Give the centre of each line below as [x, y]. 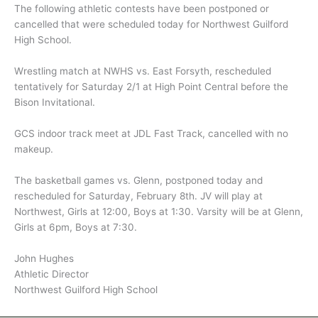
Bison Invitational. [55, 103]
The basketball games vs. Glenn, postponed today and [138, 180]
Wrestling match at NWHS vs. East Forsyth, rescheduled [143, 71]
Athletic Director [51, 274]
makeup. [34, 149]
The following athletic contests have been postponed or [142, 9]
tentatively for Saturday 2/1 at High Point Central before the [151, 87]
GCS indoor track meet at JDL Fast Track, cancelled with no [151, 134]
